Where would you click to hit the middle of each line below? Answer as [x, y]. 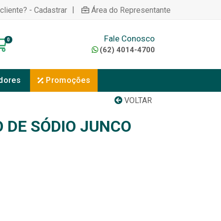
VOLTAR [137, 100]
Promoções [68, 80]
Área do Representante [131, 10]
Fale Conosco [129, 38]
